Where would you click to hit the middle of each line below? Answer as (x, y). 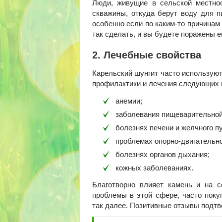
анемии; (129, 101)
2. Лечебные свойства (147, 55)
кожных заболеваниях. (154, 167)
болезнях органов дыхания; (163, 154)
